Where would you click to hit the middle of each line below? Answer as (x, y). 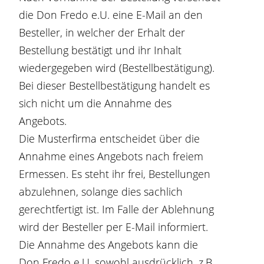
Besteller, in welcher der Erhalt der (102, 32)
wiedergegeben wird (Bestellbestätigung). (117, 68)
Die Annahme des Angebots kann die (109, 245)
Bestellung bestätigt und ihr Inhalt (100, 50)
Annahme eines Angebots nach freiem (111, 156)
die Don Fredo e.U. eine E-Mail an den (111, 15)
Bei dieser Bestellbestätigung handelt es (115, 85)
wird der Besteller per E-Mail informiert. (114, 227)
